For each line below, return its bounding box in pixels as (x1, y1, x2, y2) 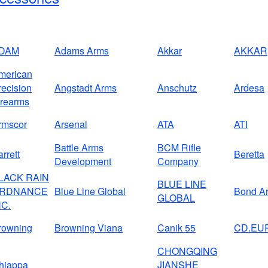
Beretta (234, 147, 264, 162)
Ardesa (234, 81, 264, 95)
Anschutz (157, 81, 197, 95)
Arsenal (54, 117, 87, 132)
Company (157, 154, 199, 169)
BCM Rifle (157, 141, 201, 155)
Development (54, 154, 111, 169)
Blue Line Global (54, 184, 126, 199)
